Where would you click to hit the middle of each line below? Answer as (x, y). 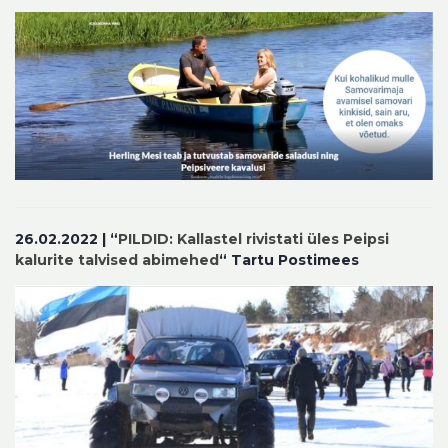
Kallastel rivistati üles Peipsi (283, 238)
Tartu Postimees (295, 259)
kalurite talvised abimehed (117, 259)
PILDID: (145, 238)
